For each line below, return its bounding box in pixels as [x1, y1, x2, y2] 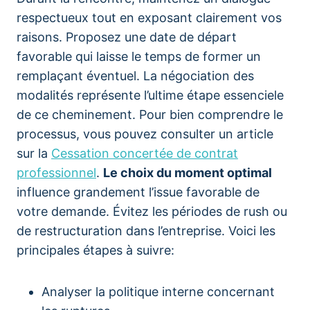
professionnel [17, 165, 96, 180]
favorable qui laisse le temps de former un [17, 49, 261, 64]
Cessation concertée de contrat [51, 146, 238, 161]
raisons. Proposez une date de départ [17, 30, 237, 44]
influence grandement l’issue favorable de [17, 185, 259, 199]
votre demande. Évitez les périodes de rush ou [17, 204, 287, 219]
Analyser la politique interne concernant [42, 284, 275, 299]
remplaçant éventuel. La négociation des [17, 69, 254, 83]
